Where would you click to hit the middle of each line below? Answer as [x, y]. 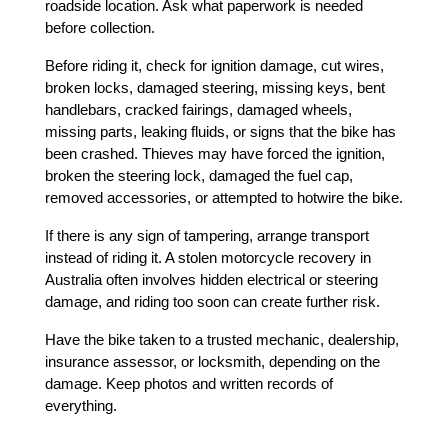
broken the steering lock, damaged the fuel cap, [199, 176]
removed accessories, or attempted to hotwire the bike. [224, 198]
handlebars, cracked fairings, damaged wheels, [198, 110]
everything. [81, 406]
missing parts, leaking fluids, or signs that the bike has [220, 132]
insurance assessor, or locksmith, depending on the [212, 362]
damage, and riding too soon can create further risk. [212, 302]
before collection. [100, 28]
